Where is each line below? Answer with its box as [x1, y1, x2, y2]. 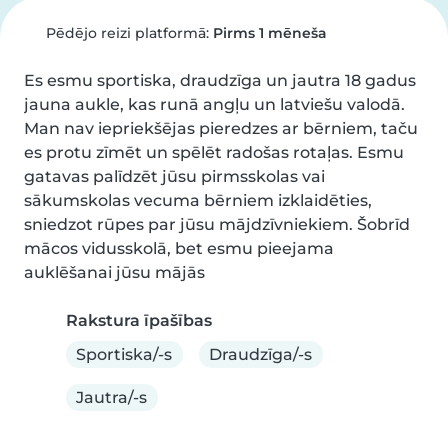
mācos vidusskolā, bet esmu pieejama [24, 239, 334, 258]
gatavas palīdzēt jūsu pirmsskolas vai [24, 167, 325, 186]
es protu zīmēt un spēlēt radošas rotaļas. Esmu [24, 143, 404, 162]
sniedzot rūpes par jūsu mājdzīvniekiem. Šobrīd [24, 215, 410, 234]
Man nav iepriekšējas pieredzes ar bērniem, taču [24, 119, 418, 138]
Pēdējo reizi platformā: [41, 24, 213, 42]
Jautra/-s [76, 387, 148, 407]
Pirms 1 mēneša [212, 24, 327, 42]
